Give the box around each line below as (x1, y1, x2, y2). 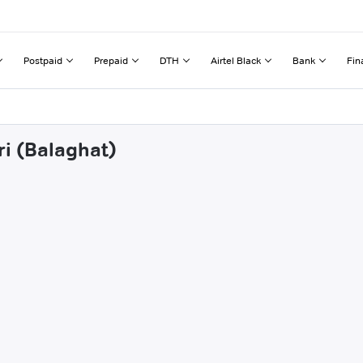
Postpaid (23, 53, 62, 66)
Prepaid (94, 53, 128, 66)
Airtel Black (211, 53, 261, 66)
